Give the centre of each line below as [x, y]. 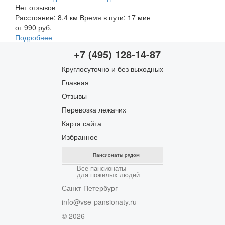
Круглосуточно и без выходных [113, 69]
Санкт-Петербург [90, 188]
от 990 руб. [33, 27]
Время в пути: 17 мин [115, 17]
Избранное [80, 136]
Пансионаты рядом [116, 154]
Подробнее [34, 37]
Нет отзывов [35, 7]
